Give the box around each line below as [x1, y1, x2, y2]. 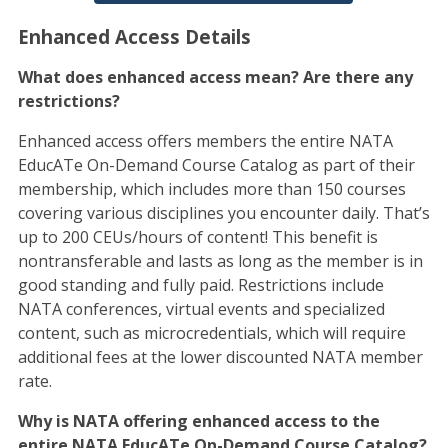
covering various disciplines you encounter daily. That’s [17, 201, 430, 224]
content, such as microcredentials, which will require [17, 321, 406, 344]
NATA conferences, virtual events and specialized [17, 297, 385, 320]
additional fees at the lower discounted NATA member [17, 345, 423, 368]
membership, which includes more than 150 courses [17, 177, 406, 200]
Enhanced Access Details [17, 23, 251, 49]
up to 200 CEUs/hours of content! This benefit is [17, 225, 378, 248]
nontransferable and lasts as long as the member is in [17, 249, 423, 272]
